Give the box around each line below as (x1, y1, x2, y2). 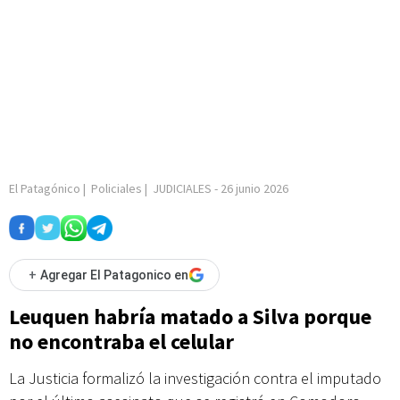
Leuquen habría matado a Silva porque (9, 303, 371, 330)
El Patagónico (9, 180, 80, 196)
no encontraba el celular (9, 328, 234, 355)
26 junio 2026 (221, 180, 288, 196)
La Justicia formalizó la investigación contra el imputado (9, 368, 381, 388)
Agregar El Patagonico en (40, 268, 188, 282)
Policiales (91, 180, 142, 196)
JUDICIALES (153, 180, 212, 196)
